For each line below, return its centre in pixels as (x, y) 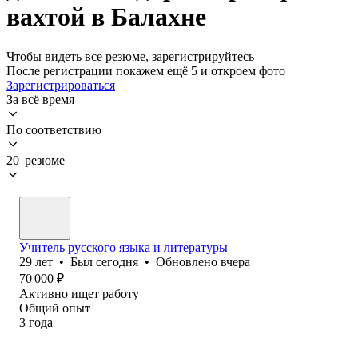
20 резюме (36, 160)
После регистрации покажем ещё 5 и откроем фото (146, 70)
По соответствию (54, 129)
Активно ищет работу (79, 293)
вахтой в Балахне (106, 17)
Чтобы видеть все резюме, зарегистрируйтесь (130, 56)
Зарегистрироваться (61, 85)
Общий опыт (55, 308)
